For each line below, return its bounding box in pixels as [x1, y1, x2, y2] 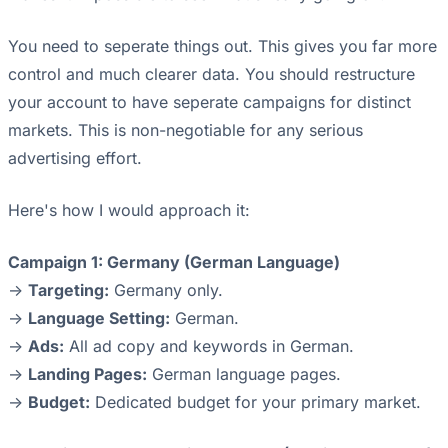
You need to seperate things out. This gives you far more [8, 36, 437, 57]
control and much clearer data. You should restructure [8, 64, 415, 85]
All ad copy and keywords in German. [64, 336, 354, 357]
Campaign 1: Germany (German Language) [8, 252, 340, 273]
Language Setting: [28, 308, 170, 329]
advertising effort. [8, 148, 142, 169]
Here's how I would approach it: [8, 200, 250, 221]
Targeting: [28, 280, 109, 301]
